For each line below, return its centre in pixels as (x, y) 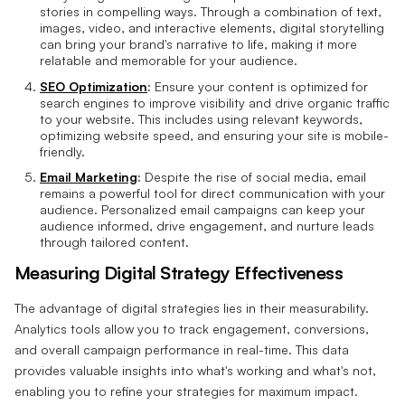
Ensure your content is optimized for (259, 86)
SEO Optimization (94, 86)
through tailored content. (114, 242)
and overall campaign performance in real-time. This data (182, 350)
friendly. (62, 151)
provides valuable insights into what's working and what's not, (195, 371)
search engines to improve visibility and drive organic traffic (215, 102)
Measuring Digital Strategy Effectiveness (179, 273)
